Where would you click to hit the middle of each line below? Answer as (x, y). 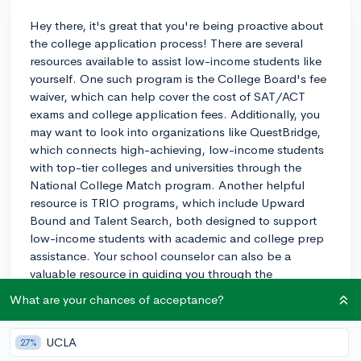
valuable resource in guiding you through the (151, 273)
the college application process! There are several (166, 43)
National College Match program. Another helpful (167, 185)
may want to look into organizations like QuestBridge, (175, 131)
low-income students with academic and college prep (177, 238)
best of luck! (64, 344)
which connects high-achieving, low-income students (177, 149)
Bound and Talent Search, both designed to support (173, 220)
